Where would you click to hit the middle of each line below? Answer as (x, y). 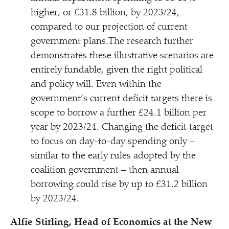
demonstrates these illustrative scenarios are (122, 56)
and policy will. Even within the (96, 85)
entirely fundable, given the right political (117, 70)
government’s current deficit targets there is (121, 99)
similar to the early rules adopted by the (113, 156)
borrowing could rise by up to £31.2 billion (119, 185)
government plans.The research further (112, 42)
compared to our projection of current (109, 27)
